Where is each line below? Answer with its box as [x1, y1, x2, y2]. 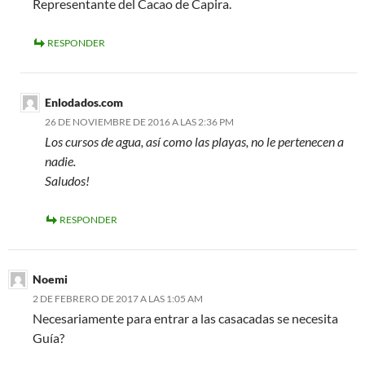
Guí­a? [33, 330, 64, 346]
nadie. [45, 153, 76, 169]
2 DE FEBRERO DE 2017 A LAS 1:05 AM [33, 292, 203, 306]
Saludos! [45, 173, 90, 189]
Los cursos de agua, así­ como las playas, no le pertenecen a [45, 134, 344, 150]
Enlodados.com [45, 95, 123, 110]
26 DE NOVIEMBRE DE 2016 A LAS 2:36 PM [45, 116, 234, 129]
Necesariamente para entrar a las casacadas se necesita [33, 310, 338, 327]
